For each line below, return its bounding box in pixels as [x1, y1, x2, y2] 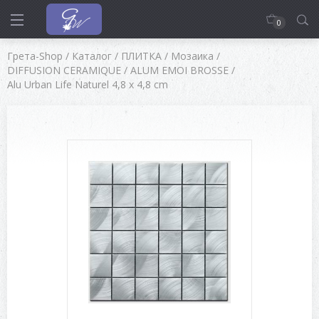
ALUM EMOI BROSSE [130, 63, 229, 77]
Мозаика [171, 49, 214, 63]
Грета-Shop [7, 49, 63, 63]
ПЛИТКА [121, 49, 162, 63]
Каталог [72, 49, 112, 63]
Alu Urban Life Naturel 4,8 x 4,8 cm [7, 78, 168, 91]
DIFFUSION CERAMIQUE [7, 63, 121, 77]
